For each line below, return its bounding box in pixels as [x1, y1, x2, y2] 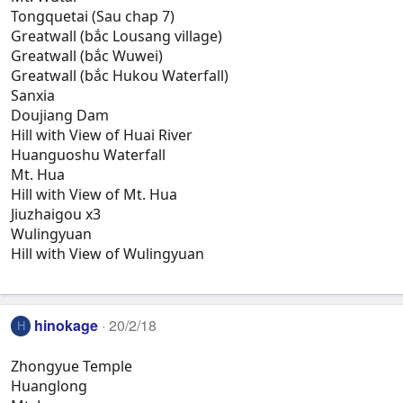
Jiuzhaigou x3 [11, 204, 101, 225]
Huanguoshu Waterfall [11, 145, 166, 166]
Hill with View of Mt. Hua [11, 184, 177, 205]
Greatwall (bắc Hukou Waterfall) [11, 66, 228, 86]
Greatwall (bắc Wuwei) [11, 46, 163, 67]
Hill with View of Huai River [11, 125, 193, 146]
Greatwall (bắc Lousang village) [11, 26, 222, 47]
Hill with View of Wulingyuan [11, 244, 204, 264]
